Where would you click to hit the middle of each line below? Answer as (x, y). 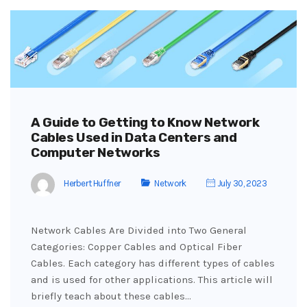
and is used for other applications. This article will (152, 279)
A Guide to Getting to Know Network (145, 122)
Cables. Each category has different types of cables (153, 263)
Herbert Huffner (92, 184)
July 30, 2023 (241, 184)
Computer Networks (96, 152)
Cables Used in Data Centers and (134, 137)
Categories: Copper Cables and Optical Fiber (136, 246)
